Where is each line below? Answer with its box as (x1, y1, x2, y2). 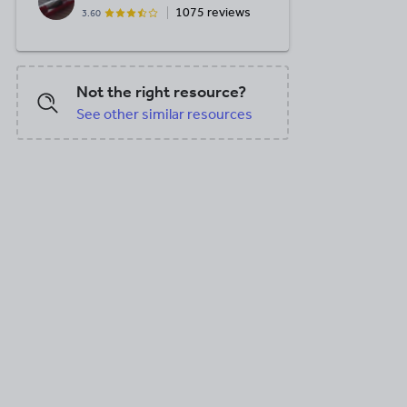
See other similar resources (76, 105, 253, 123)
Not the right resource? (76, 82, 246, 102)
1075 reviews (175, 5, 251, 20)
